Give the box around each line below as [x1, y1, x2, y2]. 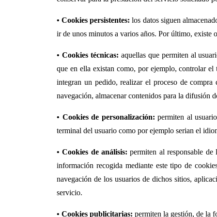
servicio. [57, 188, 82, 197]
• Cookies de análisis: [57, 148, 128, 156]
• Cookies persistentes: [57, 16, 130, 24]
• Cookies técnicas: [57, 51, 119, 59]
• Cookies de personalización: [57, 113, 155, 121]
